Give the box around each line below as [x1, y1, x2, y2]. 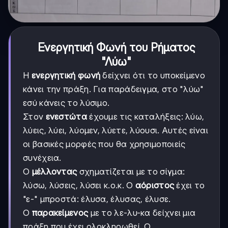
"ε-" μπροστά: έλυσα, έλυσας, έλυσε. [23, 194, 171, 205]
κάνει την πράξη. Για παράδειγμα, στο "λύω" [23, 84, 204, 95]
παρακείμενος [32, 208, 89, 218]
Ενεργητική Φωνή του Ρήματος [37, 41, 195, 54]
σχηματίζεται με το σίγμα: [77, 166, 185, 177]
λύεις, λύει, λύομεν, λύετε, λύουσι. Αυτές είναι [23, 125, 209, 136]
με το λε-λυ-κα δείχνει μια [88, 208, 196, 218]
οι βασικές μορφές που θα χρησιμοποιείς [23, 139, 186, 150]
